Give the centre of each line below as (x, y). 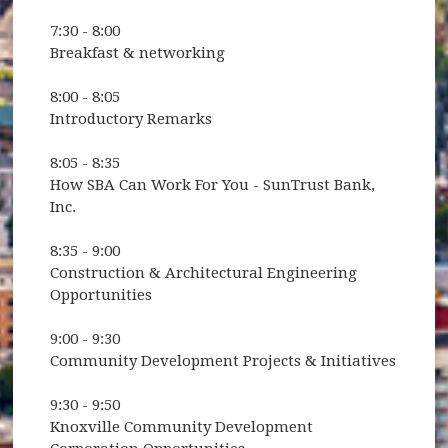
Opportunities (101, 294)
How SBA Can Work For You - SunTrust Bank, (213, 184)
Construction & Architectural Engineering (204, 272)
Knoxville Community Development (182, 426)
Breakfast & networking (138, 52)
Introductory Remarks (131, 118)
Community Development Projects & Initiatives (223, 360)
